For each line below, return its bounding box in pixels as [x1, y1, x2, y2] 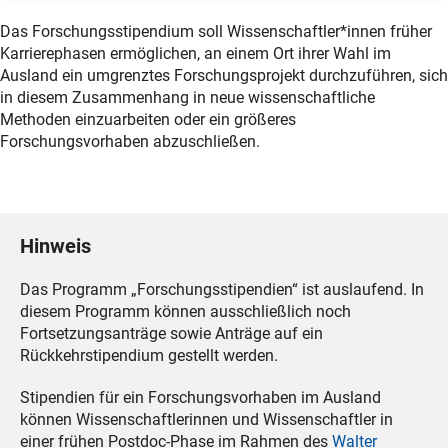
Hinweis [20, 234, 91, 259]
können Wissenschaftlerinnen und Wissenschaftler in [20, 410, 393, 430]
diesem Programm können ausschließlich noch [20, 302, 351, 322]
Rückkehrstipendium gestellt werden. [20, 346, 278, 366]
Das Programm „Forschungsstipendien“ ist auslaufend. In [20, 280, 424, 300]
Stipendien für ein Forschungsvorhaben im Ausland [20, 388, 381, 408]
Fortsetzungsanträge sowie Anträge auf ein [20, 324, 323, 344]
